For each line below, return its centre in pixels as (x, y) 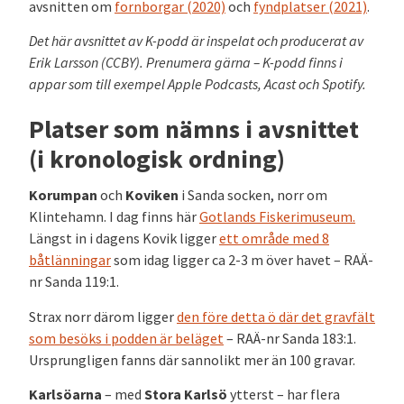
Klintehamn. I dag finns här (114, 217)
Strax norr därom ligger (103, 316)
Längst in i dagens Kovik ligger (124, 239)
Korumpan (63, 195)
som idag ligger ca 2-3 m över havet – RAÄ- (242, 260)
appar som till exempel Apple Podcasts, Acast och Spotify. (197, 84)
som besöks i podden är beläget (126, 338)
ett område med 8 (274, 239)
